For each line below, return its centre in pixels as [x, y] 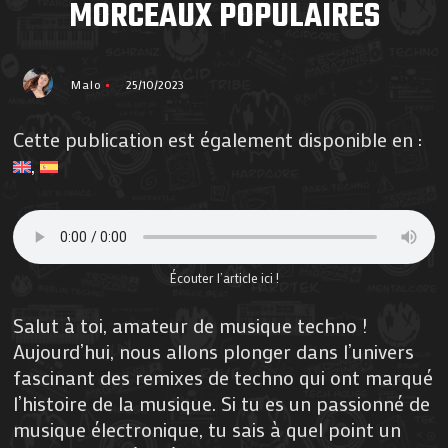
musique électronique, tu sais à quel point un [207, 429]
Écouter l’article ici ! [224, 278]
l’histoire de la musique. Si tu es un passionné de [222, 403]
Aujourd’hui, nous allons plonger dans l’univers [214, 351]
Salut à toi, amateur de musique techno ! [191, 325]
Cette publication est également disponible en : [218, 139]
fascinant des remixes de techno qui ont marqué [223, 377]
